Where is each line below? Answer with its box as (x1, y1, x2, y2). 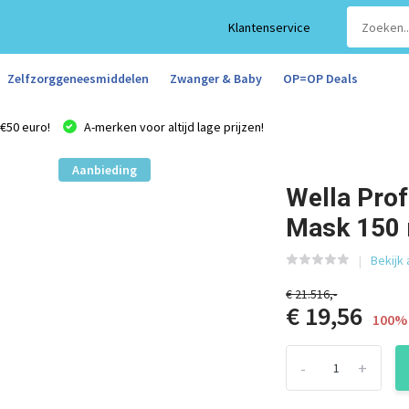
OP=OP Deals (282, 69, 358, 87)
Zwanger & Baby (169, 69, 262, 87)
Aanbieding (71, 162, 137, 178)
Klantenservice (228, 18, 311, 36)
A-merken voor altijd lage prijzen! (80, 119, 264, 135)
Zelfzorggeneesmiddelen (6, 69, 149, 87)
